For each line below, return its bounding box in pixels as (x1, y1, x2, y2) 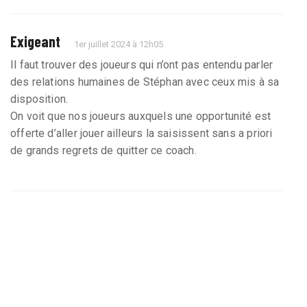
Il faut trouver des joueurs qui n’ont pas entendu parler (10, 58, 273, 72)
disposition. (10, 93, 69, 106)
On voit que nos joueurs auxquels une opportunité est (10, 110, 271, 123)
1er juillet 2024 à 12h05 (74, 39, 164, 50)
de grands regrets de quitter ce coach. (10, 144, 197, 158)
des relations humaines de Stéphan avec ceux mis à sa (10, 75, 280, 89)
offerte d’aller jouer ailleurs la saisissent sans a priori (10, 127, 273, 140)
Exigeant (10, 32, 60, 51)
